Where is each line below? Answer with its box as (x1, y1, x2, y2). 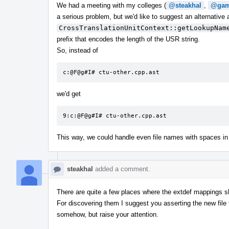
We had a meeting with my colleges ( (57, 1, 166, 9)
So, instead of (57, 46, 98, 54)
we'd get (57, 89, 81, 98)
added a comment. (93, 165, 150, 173)
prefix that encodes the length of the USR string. (57, 35, 200, 43)
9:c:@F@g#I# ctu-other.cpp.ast (63, 112, 167, 119)
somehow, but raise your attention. (57, 210, 158, 218)
